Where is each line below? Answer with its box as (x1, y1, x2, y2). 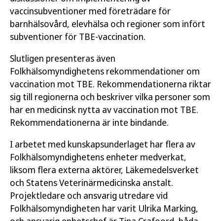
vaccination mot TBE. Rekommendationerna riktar (10, 77, 211, 90)
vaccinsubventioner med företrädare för (10, 4, 171, 17)
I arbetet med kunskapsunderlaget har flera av (10, 138, 195, 150)
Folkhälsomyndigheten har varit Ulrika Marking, (10, 202, 198, 214)
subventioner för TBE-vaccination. (10, 30, 146, 42)
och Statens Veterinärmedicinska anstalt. (10, 176, 173, 188)
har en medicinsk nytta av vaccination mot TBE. (10, 103, 198, 115)
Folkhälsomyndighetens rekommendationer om (10, 65, 200, 77)
